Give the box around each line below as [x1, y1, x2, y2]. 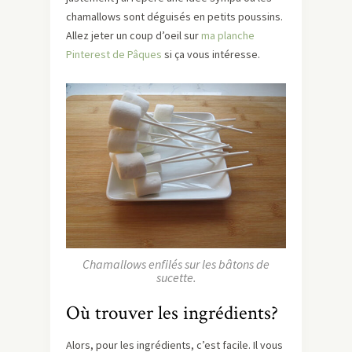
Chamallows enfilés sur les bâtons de [82, 255, 269, 272]
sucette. [156, 269, 196, 285]
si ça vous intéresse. [162, 46, 260, 61]
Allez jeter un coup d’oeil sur [66, 27, 201, 42]
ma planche [201, 27, 255, 42]
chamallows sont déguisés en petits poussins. [66, 9, 283, 24]
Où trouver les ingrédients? [66, 299, 278, 326]
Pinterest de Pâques [66, 46, 162, 61]
